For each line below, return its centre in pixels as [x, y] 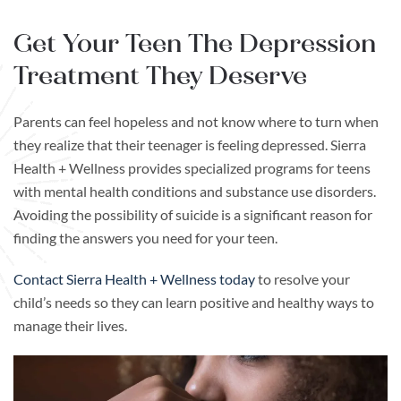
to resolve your [303, 279]
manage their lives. [72, 326]
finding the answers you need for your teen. [145, 238]
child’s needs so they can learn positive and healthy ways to [194, 303]
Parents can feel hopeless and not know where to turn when [196, 122]
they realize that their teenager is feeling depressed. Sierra [190, 145]
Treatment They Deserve [160, 76]
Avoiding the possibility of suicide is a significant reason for [193, 215]
